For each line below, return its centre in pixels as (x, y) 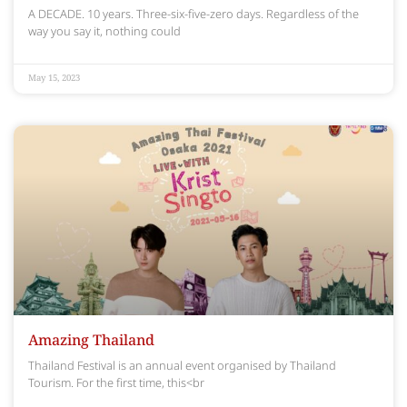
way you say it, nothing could (104, 32)
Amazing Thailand (91, 342)
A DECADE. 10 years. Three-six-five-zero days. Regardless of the (194, 15)
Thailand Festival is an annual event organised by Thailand (182, 367)
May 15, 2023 (54, 79)
